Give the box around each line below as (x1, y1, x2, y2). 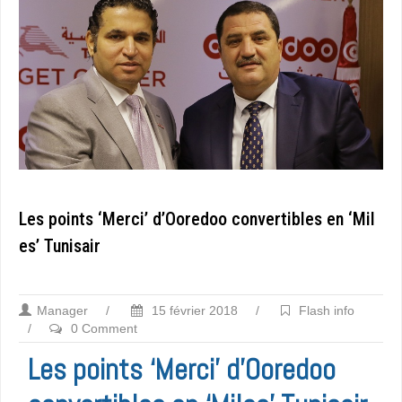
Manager (37, 303, 88, 319)
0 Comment (71, 321, 137, 336)
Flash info (299, 303, 354, 319)
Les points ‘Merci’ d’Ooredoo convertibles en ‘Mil (19, 208, 375, 231)
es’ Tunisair (19, 235, 100, 258)
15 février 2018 (148, 303, 238, 319)
